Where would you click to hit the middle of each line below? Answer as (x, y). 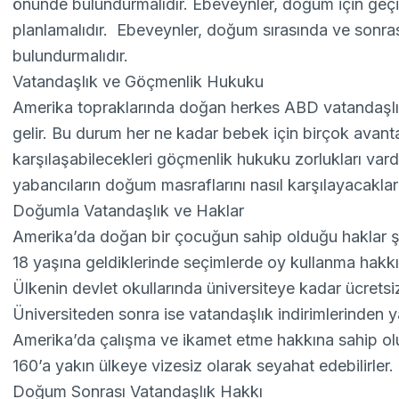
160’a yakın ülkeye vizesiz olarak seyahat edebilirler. (204, 366)
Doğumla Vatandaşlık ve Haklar (129, 211)
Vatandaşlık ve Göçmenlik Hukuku (138, 81)
